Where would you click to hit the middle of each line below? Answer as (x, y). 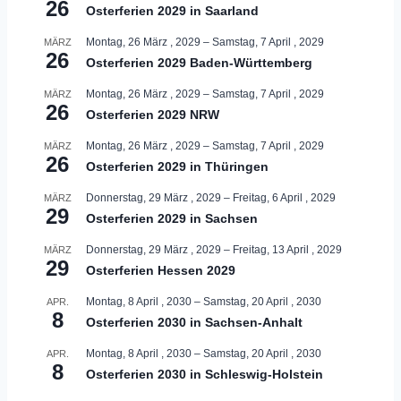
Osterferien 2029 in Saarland (172, 10)
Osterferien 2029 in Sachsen (172, 218)
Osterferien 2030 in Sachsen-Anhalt (194, 322)
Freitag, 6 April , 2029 (284, 197)
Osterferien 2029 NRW (153, 114)
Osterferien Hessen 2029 (161, 270)
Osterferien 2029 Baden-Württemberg (199, 62)
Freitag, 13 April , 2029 (287, 249)
